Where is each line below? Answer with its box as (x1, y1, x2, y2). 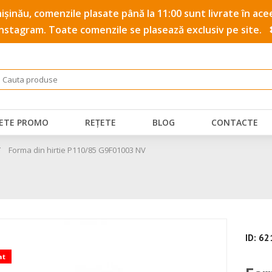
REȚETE (84, 116, 116, 128)
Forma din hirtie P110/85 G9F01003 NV (8, 144, 146, 156)
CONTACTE (211, 116, 259, 128)
